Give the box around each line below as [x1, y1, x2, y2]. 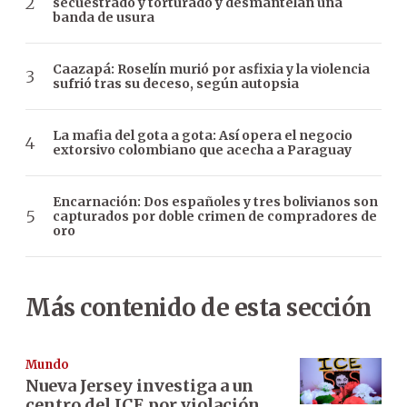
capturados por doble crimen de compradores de [53, 208, 377, 225]
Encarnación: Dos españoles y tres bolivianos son [53, 194, 378, 211]
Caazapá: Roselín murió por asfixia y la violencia [53, 61, 370, 78]
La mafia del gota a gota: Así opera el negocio [53, 127, 352, 144]
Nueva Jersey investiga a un [25, 375, 253, 397]
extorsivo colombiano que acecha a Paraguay [53, 142, 352, 159]
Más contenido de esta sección [25, 293, 372, 323]
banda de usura [53, 9, 154, 26]
